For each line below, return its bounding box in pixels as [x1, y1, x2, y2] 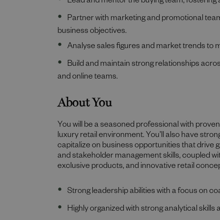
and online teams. [57, 73, 118, 82]
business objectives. [57, 27, 127, 36]
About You [57, 89, 112, 110]
